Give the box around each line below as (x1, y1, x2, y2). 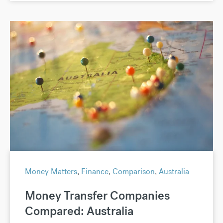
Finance (81, 166, 109, 177)
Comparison (112, 166, 155, 177)
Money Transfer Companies (25, 187, 170, 203)
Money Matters (25, 166, 77, 177)
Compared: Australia (25, 203, 133, 219)
